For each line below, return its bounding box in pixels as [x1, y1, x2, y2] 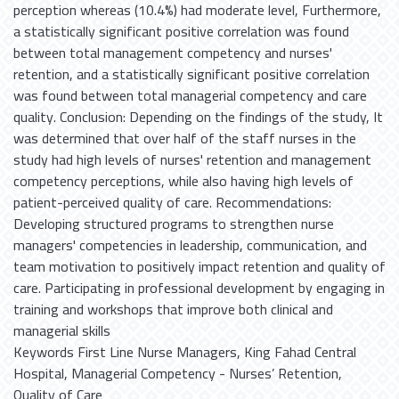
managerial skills [13, 316, 110, 344]
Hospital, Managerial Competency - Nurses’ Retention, [13, 359, 342, 387]
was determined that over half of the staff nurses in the [13, 124, 356, 151]
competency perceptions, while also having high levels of [13, 167, 354, 194]
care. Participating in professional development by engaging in [13, 273, 385, 301]
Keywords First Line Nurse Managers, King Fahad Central [13, 338, 356, 365]
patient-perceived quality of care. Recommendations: [13, 188, 331, 216]
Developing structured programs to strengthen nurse [13, 209, 334, 237]
